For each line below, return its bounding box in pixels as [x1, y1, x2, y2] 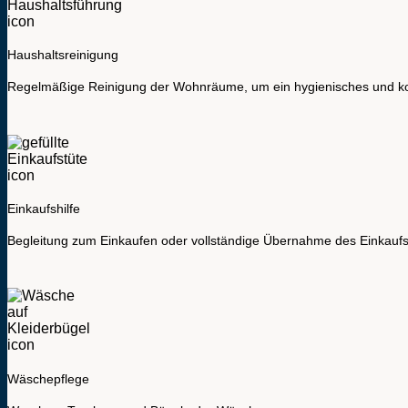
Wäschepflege [7, 371, 89, 386]
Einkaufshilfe [7, 200, 80, 216]
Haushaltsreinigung [7, 47, 118, 63]
